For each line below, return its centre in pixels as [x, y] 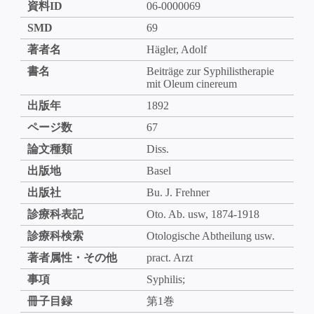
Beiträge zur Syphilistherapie [210, 71]
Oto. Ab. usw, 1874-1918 [203, 214]
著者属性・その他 [72, 257]
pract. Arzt [169, 257]
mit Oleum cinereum [191, 83]
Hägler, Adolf [176, 49]
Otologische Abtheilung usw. [210, 235]
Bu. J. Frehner [178, 192]
